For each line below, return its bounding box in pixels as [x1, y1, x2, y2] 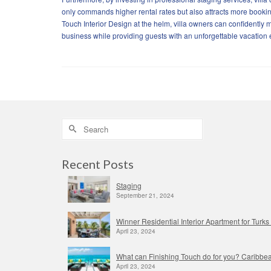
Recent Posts [62, 156, 134, 171]
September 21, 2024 [116, 191, 174, 200]
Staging [116, 180, 142, 191]
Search [61, 118, 86, 129]
